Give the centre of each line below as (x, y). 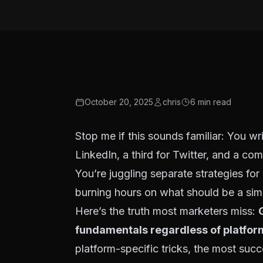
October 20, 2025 (119, 102)
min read (213, 102)
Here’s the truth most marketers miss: (167, 211)
